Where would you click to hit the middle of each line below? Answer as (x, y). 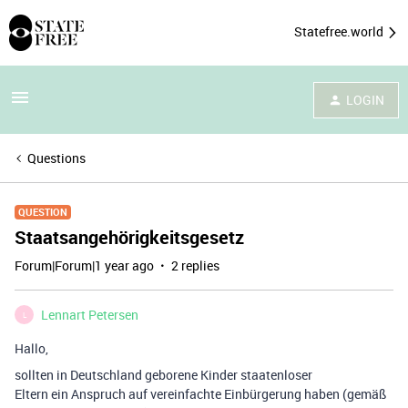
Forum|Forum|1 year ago (84, 265)
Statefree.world (340, 31)
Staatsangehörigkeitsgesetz (129, 237)
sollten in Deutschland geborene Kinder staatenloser (163, 375)
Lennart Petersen (90, 315)
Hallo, (31, 348)
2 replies (195, 265)
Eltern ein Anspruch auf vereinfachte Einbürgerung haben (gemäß (200, 394)
